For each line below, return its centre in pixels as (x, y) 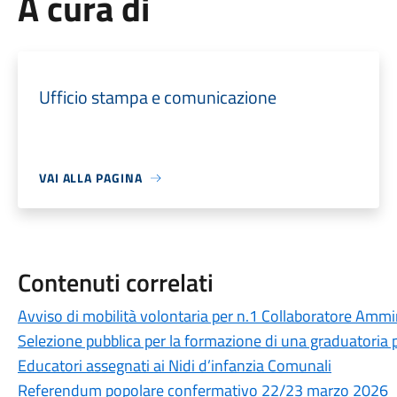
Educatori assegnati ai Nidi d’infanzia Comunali (174, 366)
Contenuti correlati (115, 282)
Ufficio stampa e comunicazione (157, 97)
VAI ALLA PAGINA (90, 178)
